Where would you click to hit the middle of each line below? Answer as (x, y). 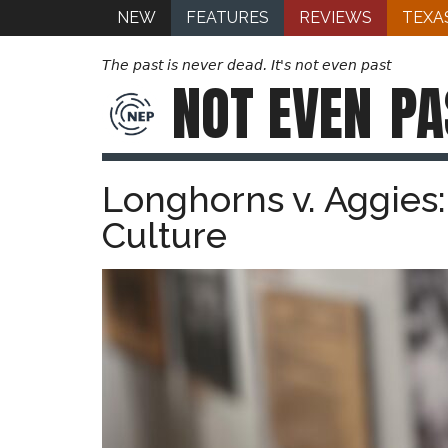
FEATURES (227, 17)
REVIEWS (335, 17)
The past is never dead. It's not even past (246, 65)
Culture (164, 235)
